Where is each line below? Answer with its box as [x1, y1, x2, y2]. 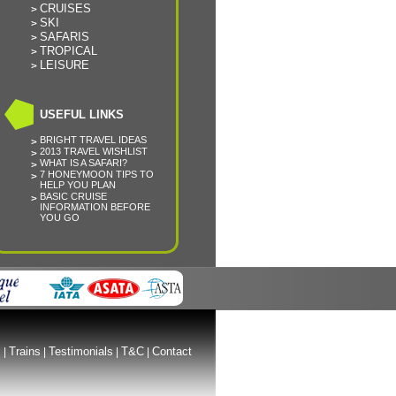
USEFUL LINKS [40, 108, 124, 121]
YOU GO [40, 212, 80, 223]
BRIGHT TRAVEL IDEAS [40, 134, 147, 145]
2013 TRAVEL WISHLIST [40, 146, 148, 156]
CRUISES [40, 2, 91, 15]
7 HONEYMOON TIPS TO [40, 169, 154, 179]
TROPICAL [40, 44, 97, 57]
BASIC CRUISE [40, 191, 107, 202]
